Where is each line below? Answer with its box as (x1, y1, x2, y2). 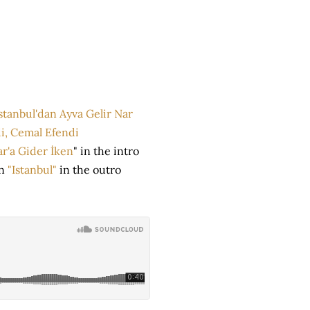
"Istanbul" (8, 163, 57, 176)
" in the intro (73, 144, 139, 158)
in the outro (57, 163, 121, 176)
